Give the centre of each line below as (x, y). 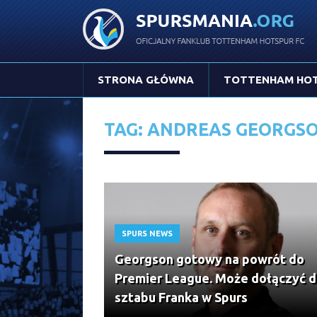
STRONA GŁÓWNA (146, 80)
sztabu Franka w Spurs (181, 297)
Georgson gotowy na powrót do (209, 259)
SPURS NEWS (147, 233)
